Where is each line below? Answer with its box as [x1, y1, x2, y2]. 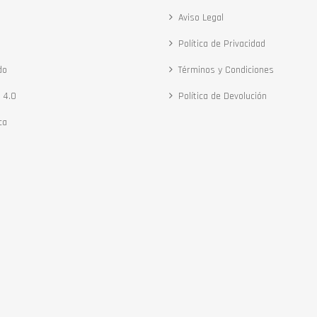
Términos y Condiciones [178, 64, 274, 76]
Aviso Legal [178, 11, 224, 24]
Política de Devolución [178, 90, 267, 103]
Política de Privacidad [178, 38, 265, 50]
